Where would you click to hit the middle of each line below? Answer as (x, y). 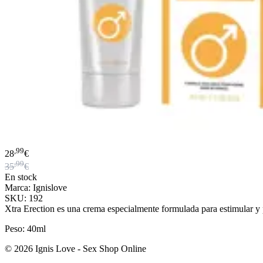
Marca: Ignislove (36, 188)
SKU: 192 (24, 198)
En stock (21, 177)
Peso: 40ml (25, 229)
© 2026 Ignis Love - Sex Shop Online (75, 249)
